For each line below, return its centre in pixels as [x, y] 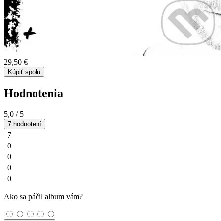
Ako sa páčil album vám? [43, 196]
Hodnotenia [34, 93]
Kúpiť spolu [24, 72]
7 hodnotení [25, 124]
